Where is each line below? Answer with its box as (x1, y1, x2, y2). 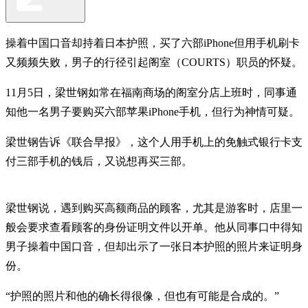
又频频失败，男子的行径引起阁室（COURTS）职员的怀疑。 (5, 56, 302, 68)
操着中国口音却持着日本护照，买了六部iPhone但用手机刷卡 (5, 36, 300, 49)
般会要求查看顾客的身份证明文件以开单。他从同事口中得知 (5, 221, 302, 233)
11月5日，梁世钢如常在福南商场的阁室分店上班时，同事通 (5, 86, 297, 98)
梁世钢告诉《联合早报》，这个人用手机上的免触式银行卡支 (5, 135, 302, 148)
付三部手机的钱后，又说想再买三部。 (5, 155, 192, 167)
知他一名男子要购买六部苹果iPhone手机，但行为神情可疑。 (5, 105, 300, 118)
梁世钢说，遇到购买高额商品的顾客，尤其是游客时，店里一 (5, 201, 302, 214)
